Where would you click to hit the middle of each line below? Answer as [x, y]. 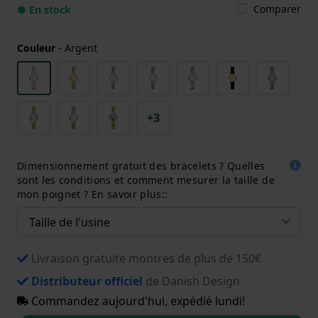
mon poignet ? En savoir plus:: [93, 194]
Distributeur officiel [87, 281]
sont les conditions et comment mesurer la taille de [146, 180]
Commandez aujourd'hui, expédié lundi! [137, 301]
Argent [81, 48]
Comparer [277, 9]
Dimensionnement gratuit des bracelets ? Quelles [141, 165]
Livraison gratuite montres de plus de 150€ [146, 258]
